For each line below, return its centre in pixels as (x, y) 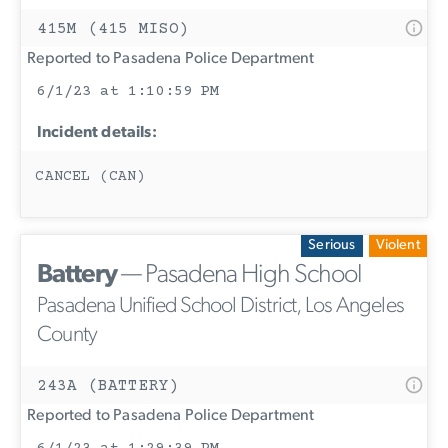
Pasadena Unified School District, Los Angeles (221, 307)
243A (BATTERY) (108, 386)
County (67, 336)
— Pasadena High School (239, 276)
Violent (397, 245)
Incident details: (97, 133)
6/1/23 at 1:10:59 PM (128, 92)
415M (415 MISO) (113, 29)
